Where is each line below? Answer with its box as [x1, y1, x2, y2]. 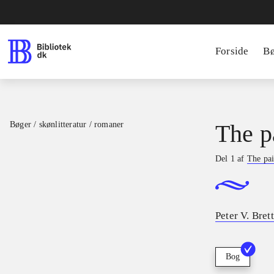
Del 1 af [215, 154, 247, 163]
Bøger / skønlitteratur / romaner [10, 120, 124, 129]
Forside [215, 45, 249, 57]
